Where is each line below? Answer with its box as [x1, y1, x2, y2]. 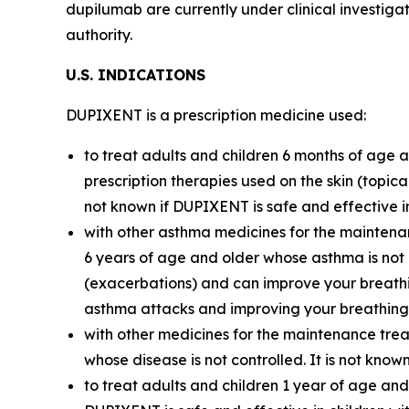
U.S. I [66, 65, 106, 84]
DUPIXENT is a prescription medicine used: [66, 105, 366, 124]
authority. [66, 25, 136, 44]
